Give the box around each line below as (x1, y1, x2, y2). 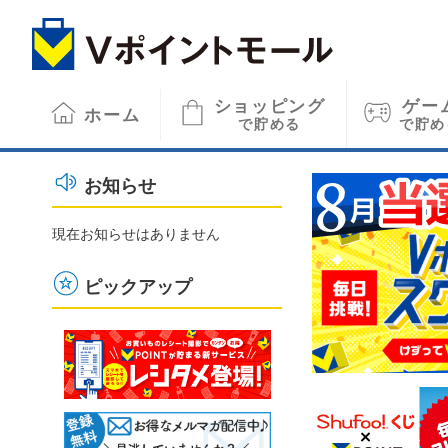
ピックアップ (84, 273, 193, 298)
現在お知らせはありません (52, 224, 220, 243)
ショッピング (213, 94, 326, 117)
